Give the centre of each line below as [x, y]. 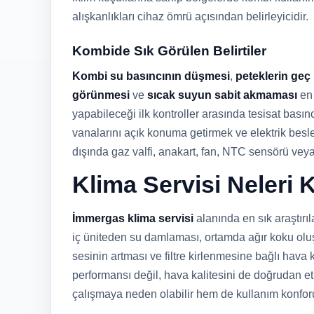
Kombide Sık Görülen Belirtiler [169, 51]
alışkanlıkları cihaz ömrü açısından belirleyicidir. [190, 16]
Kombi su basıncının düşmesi [151, 76]
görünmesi [101, 95]
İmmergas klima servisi [133, 218]
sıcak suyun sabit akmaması [222, 95]
